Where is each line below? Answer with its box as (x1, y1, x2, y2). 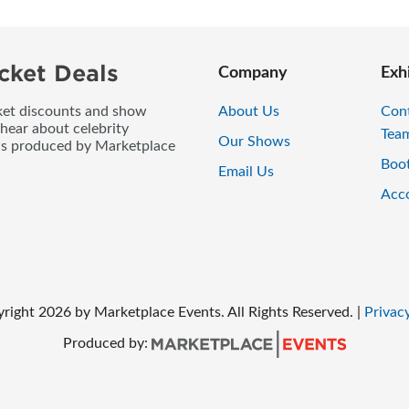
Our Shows (218, 134, 290, 150)
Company (218, 65, 288, 82)
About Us (218, 104, 279, 120)
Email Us (218, 164, 274, 180)
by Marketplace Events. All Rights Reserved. (74, 305, 353, 320)
